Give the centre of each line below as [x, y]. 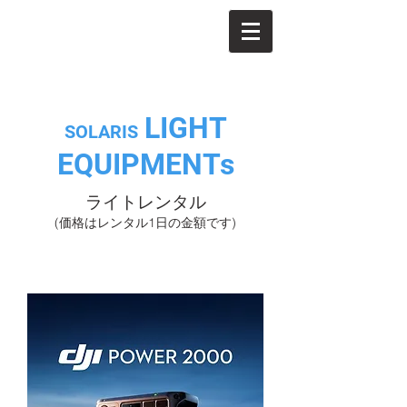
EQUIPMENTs [145, 164]
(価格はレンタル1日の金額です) [145, 223]
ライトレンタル [145, 202]
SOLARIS [101, 132]
